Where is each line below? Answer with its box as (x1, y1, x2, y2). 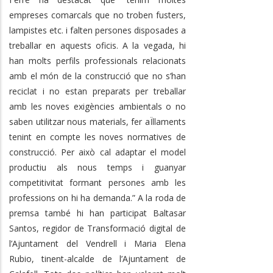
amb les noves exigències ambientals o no (9, 100, 186, 112)
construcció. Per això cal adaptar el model (9, 146, 186, 158)
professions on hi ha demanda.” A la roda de (9, 191, 186, 204)
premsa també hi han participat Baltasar (9, 207, 186, 219)
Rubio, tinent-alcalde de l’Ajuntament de (9, 252, 186, 264)
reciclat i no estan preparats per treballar (9, 85, 186, 97)
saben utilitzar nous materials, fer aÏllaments (9, 115, 186, 127)
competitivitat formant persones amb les (9, 176, 186, 188)
